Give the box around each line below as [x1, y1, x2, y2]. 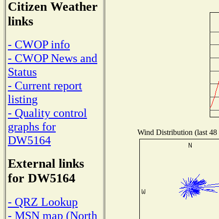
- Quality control [8, 106, 87, 120]
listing [8, 92, 38, 106]
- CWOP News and [8, 51, 97, 65]
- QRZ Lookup [8, 195, 78, 208]
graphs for [8, 120, 56, 133]
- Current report [8, 79, 82, 92]
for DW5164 [8, 171, 75, 186]
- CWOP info [8, 38, 70, 51]
